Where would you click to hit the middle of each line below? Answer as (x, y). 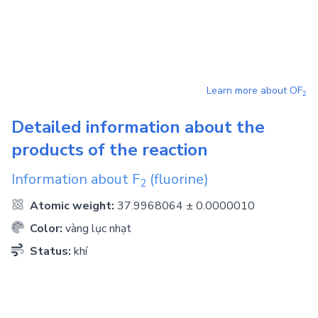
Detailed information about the (138, 127)
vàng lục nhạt (98, 229)
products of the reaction (110, 150)
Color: (46, 229)
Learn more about (248, 91)
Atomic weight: (72, 206)
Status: (50, 251)
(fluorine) (177, 179)
